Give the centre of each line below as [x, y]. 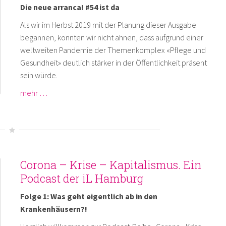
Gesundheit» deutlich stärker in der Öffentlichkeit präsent [113, 62]
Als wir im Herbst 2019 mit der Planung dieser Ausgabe [108, 24]
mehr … [34, 93]
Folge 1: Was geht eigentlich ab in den [89, 196]
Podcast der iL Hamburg [81, 178]
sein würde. [39, 75]
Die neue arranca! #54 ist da [70, 7]
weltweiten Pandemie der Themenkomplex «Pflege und [113, 50]
